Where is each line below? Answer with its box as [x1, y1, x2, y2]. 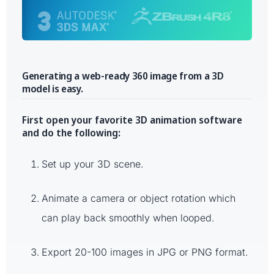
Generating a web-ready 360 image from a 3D [22, 68, 224, 83]
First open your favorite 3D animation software [22, 113, 242, 127]
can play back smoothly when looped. [42, 212, 215, 224]
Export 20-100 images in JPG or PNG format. [42, 246, 248, 259]
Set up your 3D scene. [42, 158, 144, 171]
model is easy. [22, 81, 83, 95]
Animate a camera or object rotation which [42, 192, 235, 205]
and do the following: [22, 126, 120, 140]
